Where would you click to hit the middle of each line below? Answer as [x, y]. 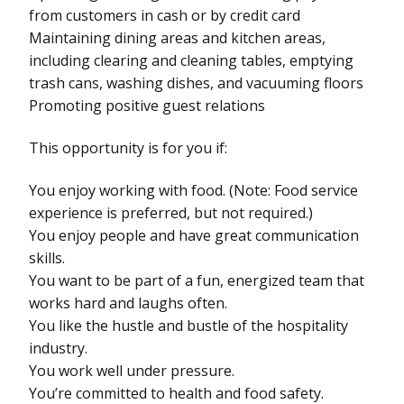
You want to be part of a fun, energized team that [197, 280]
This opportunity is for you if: [128, 147]
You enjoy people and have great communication [194, 235]
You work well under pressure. [132, 370]
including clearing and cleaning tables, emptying [191, 60]
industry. [58, 348]
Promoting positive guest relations [147, 105]
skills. [47, 257]
